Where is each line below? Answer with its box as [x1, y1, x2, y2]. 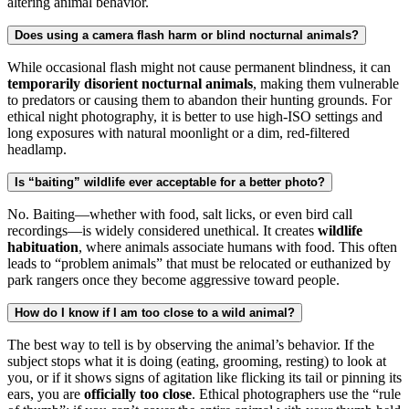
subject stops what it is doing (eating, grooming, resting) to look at [7, 353, 386, 370]
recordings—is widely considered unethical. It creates [7, 223, 318, 239]
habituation [7, 239, 79, 256]
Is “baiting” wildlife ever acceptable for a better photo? [15, 175, 325, 190]
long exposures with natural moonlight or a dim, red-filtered [7, 125, 350, 142]
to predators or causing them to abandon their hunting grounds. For [7, 92, 392, 109]
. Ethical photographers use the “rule [192, 386, 401, 403]
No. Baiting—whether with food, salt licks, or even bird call [7, 206, 352, 223]
